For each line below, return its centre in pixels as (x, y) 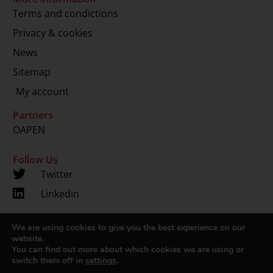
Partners (33, 115)
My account (42, 91)
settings (101, 261)
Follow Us (35, 159)
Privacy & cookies (53, 33)
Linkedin (60, 193)
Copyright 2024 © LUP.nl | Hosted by (120, 233)
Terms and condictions (66, 13)
